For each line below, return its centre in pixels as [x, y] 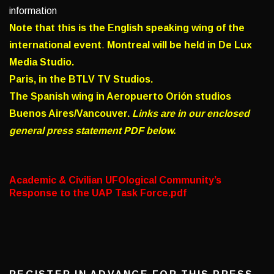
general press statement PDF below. [92, 131]
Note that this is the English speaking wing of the [127, 28]
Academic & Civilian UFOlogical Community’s [115, 180]
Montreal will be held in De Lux [180, 45]
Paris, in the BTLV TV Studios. [81, 80]
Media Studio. [42, 62]
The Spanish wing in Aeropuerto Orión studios [120, 97]
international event [55, 45]
